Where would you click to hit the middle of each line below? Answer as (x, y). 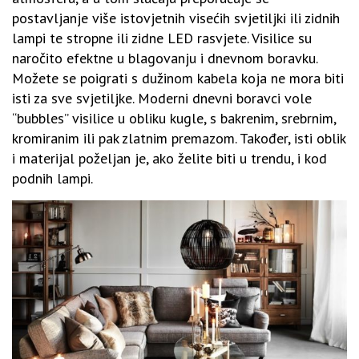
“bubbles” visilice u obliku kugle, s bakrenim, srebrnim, (174, 118)
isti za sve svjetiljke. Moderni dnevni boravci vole (162, 98)
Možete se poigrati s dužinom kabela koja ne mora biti (178, 78)
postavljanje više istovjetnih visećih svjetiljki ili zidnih (176, 18)
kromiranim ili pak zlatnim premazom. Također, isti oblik (179, 138)
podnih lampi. (52, 178)
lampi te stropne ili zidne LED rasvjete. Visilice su (162, 38)
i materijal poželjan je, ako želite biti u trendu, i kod (169, 158)
